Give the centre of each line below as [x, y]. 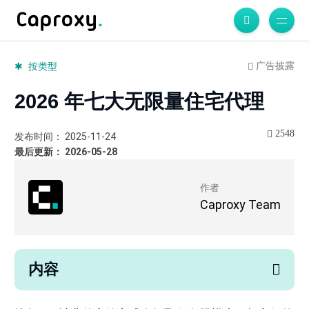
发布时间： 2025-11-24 [65, 137]
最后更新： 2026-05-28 [66, 152]
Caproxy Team [241, 205]
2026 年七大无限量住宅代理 [139, 102]
